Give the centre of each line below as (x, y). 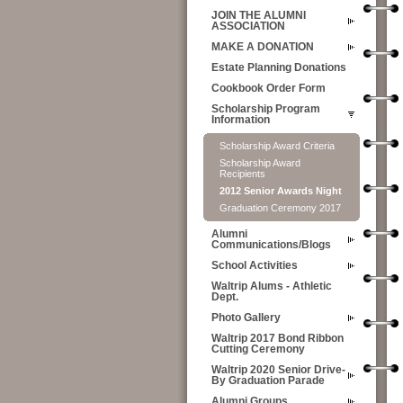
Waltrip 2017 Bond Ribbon (278, 338)
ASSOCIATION (248, 26)
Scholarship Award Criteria (277, 146)
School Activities (255, 265)
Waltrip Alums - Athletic (272, 286)
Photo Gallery (246, 318)
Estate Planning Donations (279, 67)
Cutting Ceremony (258, 349)
